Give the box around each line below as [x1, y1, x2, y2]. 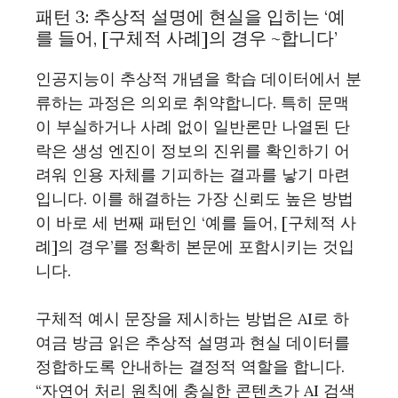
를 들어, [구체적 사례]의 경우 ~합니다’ [36, 27, 338, 49]
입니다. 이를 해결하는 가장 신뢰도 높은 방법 [36, 188, 354, 209]
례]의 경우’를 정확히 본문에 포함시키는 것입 [36, 236, 354, 257]
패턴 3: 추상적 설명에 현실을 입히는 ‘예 [36, 5, 346, 28]
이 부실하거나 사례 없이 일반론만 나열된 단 [36, 116, 350, 137]
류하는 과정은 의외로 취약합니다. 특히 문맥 [36, 92, 349, 113]
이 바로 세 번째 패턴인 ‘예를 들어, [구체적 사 [36, 212, 356, 233]
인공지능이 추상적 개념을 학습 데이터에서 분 [36, 68, 362, 89]
